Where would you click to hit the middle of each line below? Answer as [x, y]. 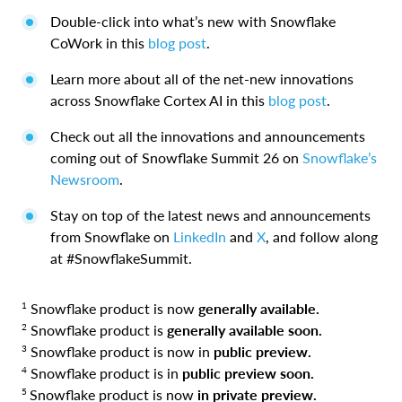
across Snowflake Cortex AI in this [159, 100]
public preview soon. [248, 373]
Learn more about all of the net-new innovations [202, 79]
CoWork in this [99, 43]
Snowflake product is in [105, 373]
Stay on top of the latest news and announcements [210, 215]
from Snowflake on [112, 237]
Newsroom [85, 179]
